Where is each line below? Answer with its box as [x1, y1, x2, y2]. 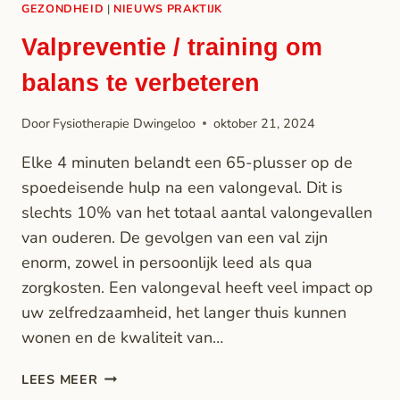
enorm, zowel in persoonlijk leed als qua [21, 251, 312, 273]
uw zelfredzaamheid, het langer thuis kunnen [21, 301, 346, 323]
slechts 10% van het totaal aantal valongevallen [21, 201, 372, 223]
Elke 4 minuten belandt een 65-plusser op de [21, 151, 353, 173]
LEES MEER [21, 370, 98, 388]
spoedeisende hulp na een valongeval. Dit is [21, 176, 343, 198]
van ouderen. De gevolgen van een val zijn [21, 226, 328, 248]
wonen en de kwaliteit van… [21, 326, 223, 348]
